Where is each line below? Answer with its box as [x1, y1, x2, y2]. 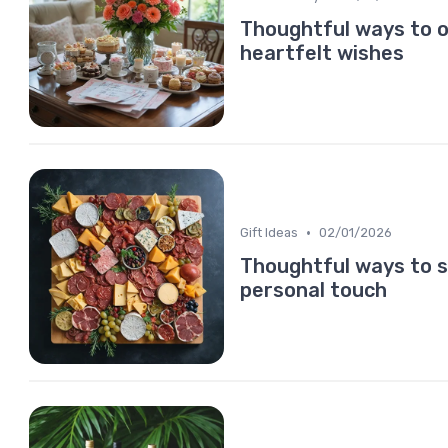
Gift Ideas [240, 225, 298, 240]
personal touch [240, 278, 387, 302]
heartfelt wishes [240, 41, 404, 65]
